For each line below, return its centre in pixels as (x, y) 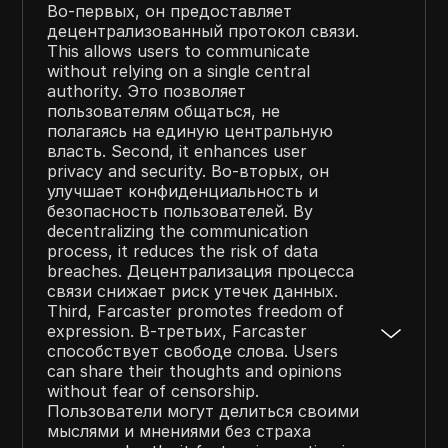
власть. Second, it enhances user (177, 150)
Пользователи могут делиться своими (203, 410)
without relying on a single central (179, 70)
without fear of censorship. (153, 390)
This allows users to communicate (179, 50)
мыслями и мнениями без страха (179, 430)
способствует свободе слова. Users (193, 350)
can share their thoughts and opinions (195, 370)
